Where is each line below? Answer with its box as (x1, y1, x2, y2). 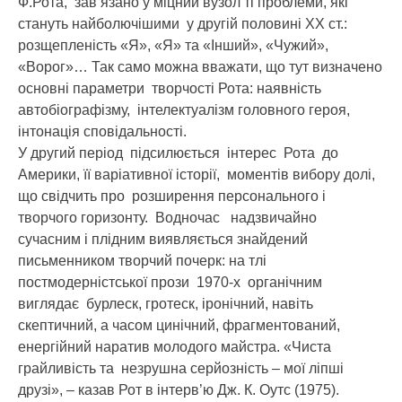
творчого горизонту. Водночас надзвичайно (18, 209, 324, 225)
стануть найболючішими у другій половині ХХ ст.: (18, 15, 347, 31)
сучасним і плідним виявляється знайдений (18, 231, 308, 247)
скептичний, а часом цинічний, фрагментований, (18, 317, 344, 333)
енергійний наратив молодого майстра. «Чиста (18, 338, 331, 354)
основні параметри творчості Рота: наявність (18, 80, 321, 96)
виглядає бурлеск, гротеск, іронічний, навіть (18, 295, 313, 311)
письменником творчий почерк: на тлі (18, 252, 277, 268)
